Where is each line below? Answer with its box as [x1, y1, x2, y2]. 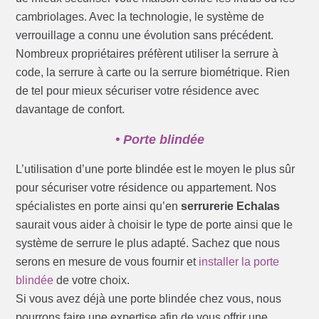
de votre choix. [53, 274, 130, 287]
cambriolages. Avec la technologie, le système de [16, 11, 265, 23]
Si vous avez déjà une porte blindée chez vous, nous [16, 293, 282, 305]
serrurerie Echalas [181, 200, 281, 213]
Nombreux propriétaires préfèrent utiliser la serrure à [16, 48, 279, 61]
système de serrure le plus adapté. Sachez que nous [16, 237, 281, 250]
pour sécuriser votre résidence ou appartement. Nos [16, 182, 277, 194]
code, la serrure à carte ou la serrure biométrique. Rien [16, 66, 291, 79]
